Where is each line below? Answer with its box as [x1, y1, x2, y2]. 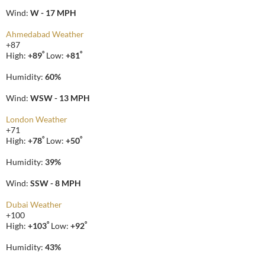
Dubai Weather [6, 199, 62, 210]
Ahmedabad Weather [6, 29, 84, 40]
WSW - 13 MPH [30, 93, 90, 104]
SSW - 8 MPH [30, 178, 81, 189]
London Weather [6, 114, 67, 125]
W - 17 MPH [30, 8, 76, 18]
